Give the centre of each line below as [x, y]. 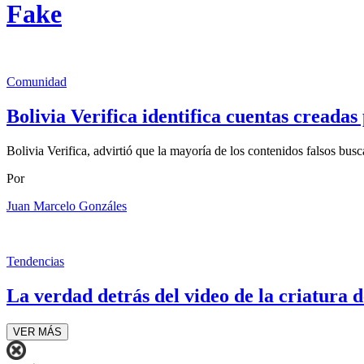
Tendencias [35, 261]
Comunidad [37, 81]
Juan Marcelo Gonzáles [67, 206]
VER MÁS [37, 331]
